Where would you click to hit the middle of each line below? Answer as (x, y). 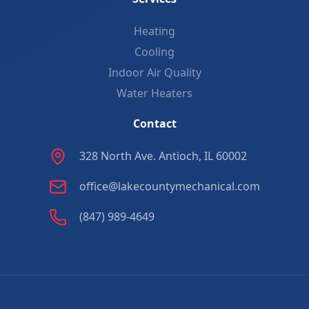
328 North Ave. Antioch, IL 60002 (163, 156)
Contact (154, 123)
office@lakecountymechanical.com (170, 186)
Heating (154, 31)
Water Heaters (154, 93)
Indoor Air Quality (154, 72)
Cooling (154, 51)
